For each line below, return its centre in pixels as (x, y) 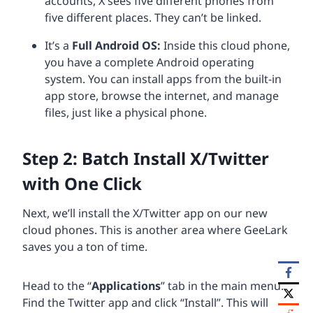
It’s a (58, 45)
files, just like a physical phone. (126, 112)
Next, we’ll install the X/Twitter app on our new (145, 213)
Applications (126, 285)
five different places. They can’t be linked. (153, 17)
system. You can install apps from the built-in (163, 79)
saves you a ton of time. (85, 246)
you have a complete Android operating (150, 62)
